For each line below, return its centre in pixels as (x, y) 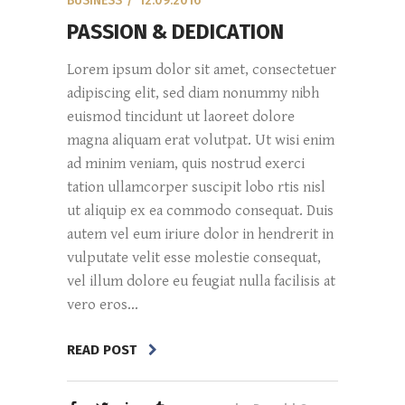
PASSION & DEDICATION (175, 32)
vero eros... (103, 305)
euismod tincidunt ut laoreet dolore (181, 117)
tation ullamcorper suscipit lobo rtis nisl (196, 188)
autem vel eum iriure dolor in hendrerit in (200, 235)
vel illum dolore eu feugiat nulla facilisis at (201, 282)
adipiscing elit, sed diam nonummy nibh (193, 94)
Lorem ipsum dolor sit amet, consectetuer (202, 70)
